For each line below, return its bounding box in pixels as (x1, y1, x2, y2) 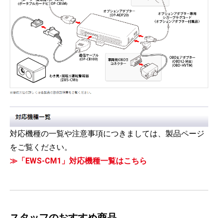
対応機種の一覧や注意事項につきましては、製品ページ (10, 128, 204, 138)
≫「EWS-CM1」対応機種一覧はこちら (10, 156, 147, 165)
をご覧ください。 (10, 142, 72, 152)
